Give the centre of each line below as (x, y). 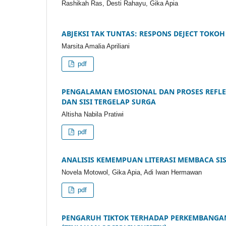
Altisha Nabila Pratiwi (93, 115)
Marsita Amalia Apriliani (96, 46)
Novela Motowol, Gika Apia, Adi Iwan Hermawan (132, 173)
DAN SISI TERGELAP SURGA (109, 102)
